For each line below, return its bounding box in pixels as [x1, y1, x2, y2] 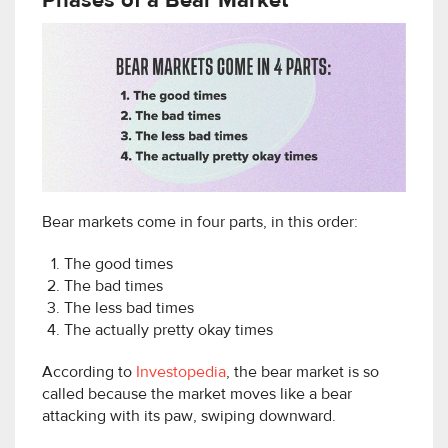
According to [42, 364, 136, 381]
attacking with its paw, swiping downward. [42, 408, 336, 425]
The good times [64, 256, 174, 273]
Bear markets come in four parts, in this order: [42, 214, 358, 231]
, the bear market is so [226, 364, 379, 381]
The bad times [64, 278, 164, 295]
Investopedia [136, 364, 226, 381]
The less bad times [64, 300, 195, 317]
